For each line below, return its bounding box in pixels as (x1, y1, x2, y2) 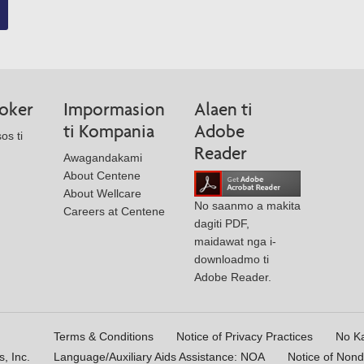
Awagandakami (63, 150, 142, 164)
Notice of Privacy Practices (176, 330, 313, 343)
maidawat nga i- (194, 235, 276, 248)
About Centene (63, 168, 141, 182)
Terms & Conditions (54, 330, 154, 343)
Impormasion (63, 97, 165, 120)
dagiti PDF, (194, 217, 249, 230)
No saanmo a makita (194, 199, 301, 212)
